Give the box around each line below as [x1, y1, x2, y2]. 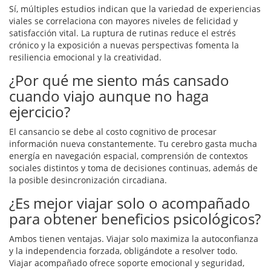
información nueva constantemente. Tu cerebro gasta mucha [9, 138, 257, 150]
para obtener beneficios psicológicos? [9, 209, 261, 229]
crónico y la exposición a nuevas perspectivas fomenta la [9, 39, 239, 51]
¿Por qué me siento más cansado [9, 70, 229, 91]
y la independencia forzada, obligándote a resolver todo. [9, 245, 238, 257]
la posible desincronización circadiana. [9, 174, 167, 186]
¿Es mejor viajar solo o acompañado [9, 193, 250, 214]
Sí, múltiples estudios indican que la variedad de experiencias [9, 3, 261, 15]
